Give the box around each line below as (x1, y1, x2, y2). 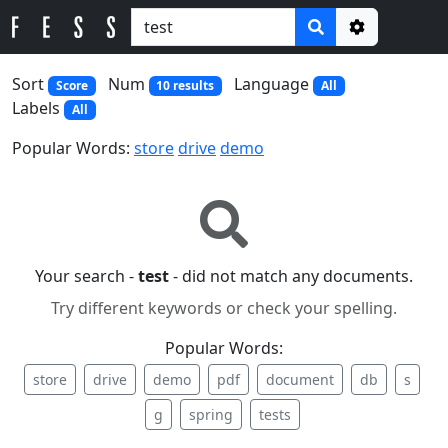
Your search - (35, 265, 138, 288)
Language (234, 73, 314, 95)
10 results (156, 77, 215, 94)
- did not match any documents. (169, 265, 413, 288)
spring (188, 405, 233, 425)
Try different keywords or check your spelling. (51, 297, 397, 320)
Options (356, 39, 418, 61)
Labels (12, 97, 64, 120)
